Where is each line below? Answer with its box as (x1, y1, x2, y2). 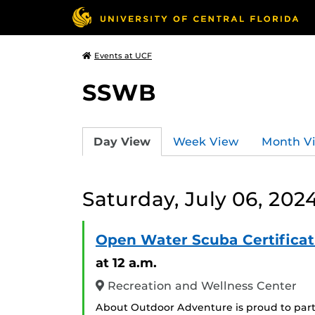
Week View (173, 134, 239, 148)
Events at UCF (94, 51, 152, 60)
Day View (94, 134, 150, 148)
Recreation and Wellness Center (104, 279, 297, 292)
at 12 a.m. (96, 255, 157, 271)
